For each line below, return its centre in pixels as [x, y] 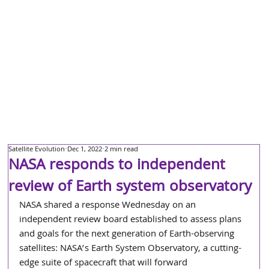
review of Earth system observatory [130, 188]
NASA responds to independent [117, 166]
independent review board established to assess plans [132, 220]
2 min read [122, 150]
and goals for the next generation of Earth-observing [128, 235]
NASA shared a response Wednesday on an [109, 206]
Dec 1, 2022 [85, 150]
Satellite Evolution [37, 150]
